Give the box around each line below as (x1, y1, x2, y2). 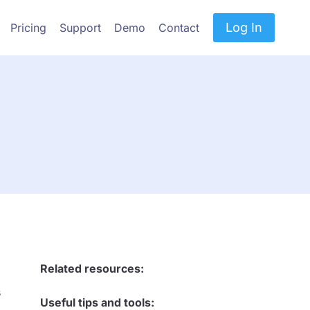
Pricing (10, 20, 46, 35)
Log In (226, 20, 262, 35)
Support (60, 20, 102, 35)
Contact (158, 20, 200, 35)
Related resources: (40, 262, 145, 275)
